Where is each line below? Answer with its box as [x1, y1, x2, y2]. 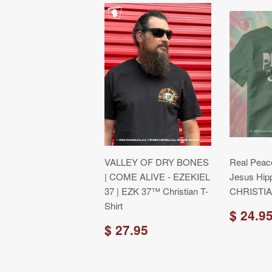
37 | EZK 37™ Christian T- [104, 185, 208, 197]
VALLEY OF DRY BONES [104, 155, 209, 168]
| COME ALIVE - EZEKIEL [104, 170, 210, 183]
